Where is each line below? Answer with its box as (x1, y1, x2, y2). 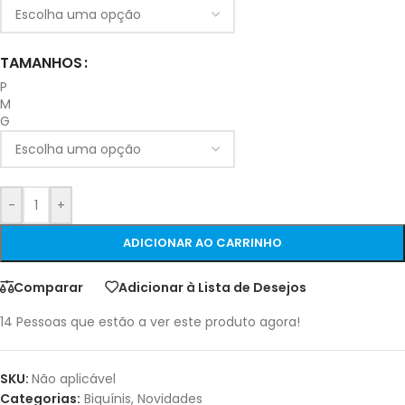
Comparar (14, 278, 83, 297)
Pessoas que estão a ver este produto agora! (16, 313, 300, 332)
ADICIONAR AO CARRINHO (123, 234, 282, 252)
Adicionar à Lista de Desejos (118, 278, 306, 297)
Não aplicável (32, 370, 116, 389)
